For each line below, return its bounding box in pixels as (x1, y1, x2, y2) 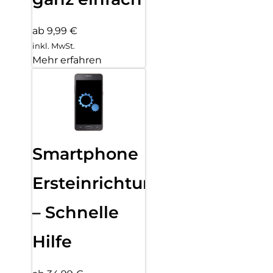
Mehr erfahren (32, 54, 102, 66)
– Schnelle (32, 202, 119, 223)
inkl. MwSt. (32, 41, 75, 51)
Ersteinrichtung (32, 173, 166, 194)
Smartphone (32, 144, 138, 165)
